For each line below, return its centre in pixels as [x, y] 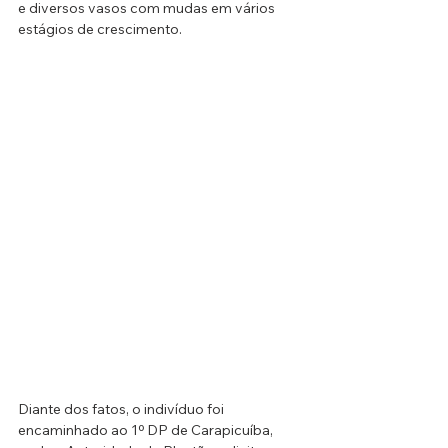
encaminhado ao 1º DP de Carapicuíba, [147, 429]
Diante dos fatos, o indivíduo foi [122, 408]
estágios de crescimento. [100, 28]
